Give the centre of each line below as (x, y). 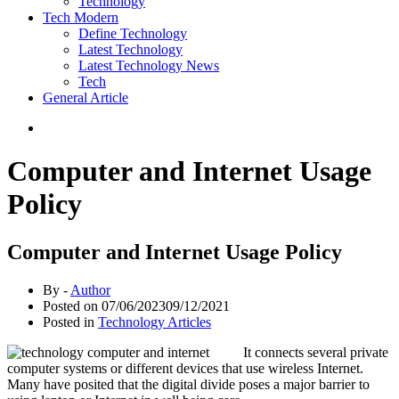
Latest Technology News (149, 65)
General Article (85, 98)
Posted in (70, 322)
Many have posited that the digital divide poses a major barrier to (188, 384)
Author (90, 289)
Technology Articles (155, 322)
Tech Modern (81, 17)
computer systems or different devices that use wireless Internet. (185, 368)
